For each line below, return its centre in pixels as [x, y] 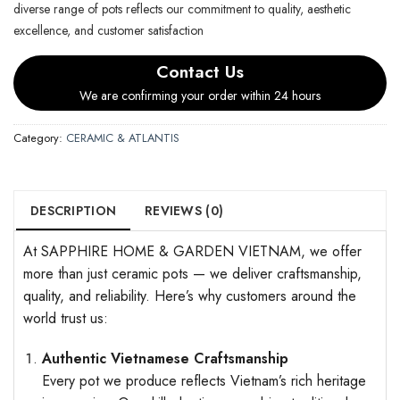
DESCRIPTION [74, 210]
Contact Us [200, 71]
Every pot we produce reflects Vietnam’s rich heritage [204, 381]
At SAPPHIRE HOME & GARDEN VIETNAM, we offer [192, 251]
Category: [40, 137]
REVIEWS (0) [184, 210]
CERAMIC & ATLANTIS [123, 137]
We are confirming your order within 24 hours [200, 95]
